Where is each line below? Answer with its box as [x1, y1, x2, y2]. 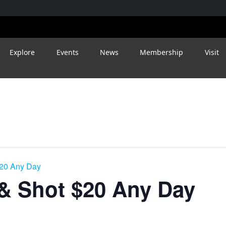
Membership [140, 47, 184, 57]
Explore [10, 47, 35, 57]
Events [56, 47, 79, 57]
